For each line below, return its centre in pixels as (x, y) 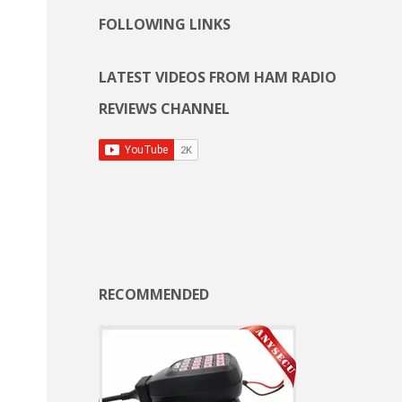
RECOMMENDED (154, 295)
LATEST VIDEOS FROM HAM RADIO (218, 78)
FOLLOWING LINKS (165, 25)
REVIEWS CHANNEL (164, 109)
